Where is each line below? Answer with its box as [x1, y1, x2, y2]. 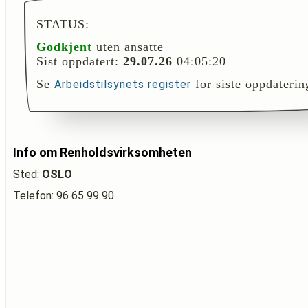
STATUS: [36, 17, 89, 31]
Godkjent [36, 40, 92, 54]
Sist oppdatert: [36, 54, 123, 68]
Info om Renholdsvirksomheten [13, 145, 192, 159]
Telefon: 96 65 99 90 [13, 189, 114, 202]
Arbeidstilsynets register [54, 78, 191, 91]
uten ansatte [92, 40, 164, 54]
